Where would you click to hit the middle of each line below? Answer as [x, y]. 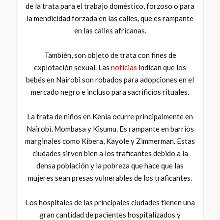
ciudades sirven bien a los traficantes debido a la [110, 153]
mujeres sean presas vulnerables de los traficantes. [110, 178]
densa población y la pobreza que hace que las [110, 166]
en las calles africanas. [110, 31]
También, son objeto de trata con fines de [110, 55]
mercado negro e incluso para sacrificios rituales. [110, 92]
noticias [124, 68]
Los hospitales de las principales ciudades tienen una [110, 203]
